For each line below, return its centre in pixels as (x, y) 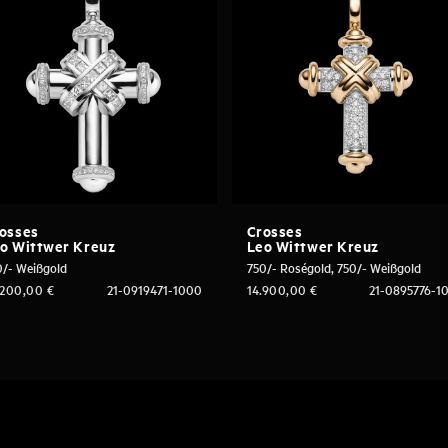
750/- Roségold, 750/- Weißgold (333, 268)
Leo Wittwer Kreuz (313, 245)
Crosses (274, 230)
